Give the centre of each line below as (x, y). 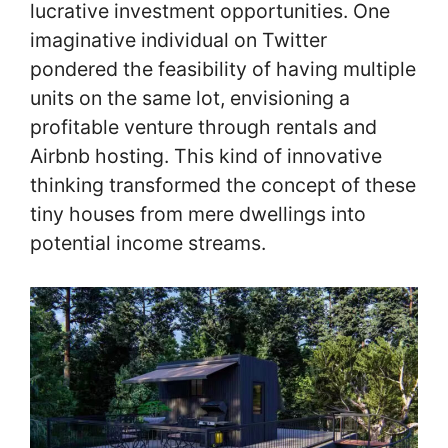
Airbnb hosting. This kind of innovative (206, 156)
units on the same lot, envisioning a (190, 98)
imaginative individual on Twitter (178, 40)
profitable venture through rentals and (203, 127)
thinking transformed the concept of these (223, 185)
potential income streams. (148, 243)
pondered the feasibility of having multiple (223, 69)
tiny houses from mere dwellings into (198, 214)
